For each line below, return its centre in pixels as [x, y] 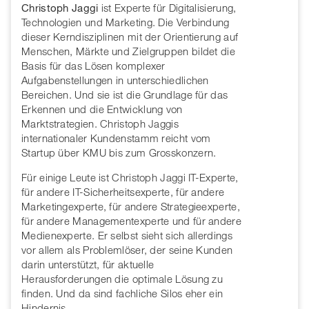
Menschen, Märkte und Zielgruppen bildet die [128, 51]
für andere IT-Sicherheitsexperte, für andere [123, 192]
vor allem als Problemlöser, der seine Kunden [127, 250]
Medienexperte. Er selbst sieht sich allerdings [127, 236]
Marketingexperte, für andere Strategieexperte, [131, 207]
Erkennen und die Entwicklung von [102, 109]
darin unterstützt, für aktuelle [88, 265]
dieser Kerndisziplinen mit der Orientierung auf [130, 37]
